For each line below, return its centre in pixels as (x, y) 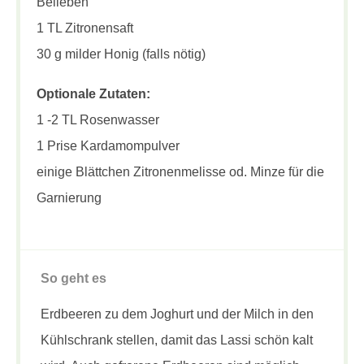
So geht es (74, 279)
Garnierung (69, 198)
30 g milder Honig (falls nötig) (121, 54)
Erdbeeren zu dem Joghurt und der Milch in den (177, 314)
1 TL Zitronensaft (85, 28)
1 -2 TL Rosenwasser (98, 120)
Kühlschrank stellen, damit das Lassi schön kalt (177, 340)
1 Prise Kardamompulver (108, 146)
